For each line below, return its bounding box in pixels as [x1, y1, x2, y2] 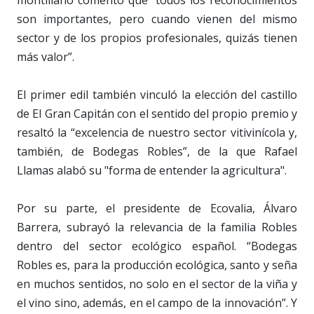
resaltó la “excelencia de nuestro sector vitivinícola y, [17, 124, 297, 140]
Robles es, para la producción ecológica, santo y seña [17, 257, 297, 273]
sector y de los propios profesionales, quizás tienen [17, 29, 297, 46]
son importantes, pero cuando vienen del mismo [17, 11, 297, 27]
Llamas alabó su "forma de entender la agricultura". [17, 162, 287, 178]
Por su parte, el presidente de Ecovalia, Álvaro [17, 200, 297, 216]
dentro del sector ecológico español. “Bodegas [17, 238, 297, 254]
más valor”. [17, 48, 74, 64]
